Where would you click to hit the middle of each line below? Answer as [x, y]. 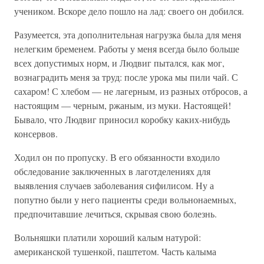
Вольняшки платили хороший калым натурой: [108, 237]
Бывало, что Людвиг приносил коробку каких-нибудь [122, 119]
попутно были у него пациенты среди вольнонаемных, [125, 199]
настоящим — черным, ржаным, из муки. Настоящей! [123, 105]
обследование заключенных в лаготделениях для [112, 171]
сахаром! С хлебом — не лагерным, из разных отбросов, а [131, 91]
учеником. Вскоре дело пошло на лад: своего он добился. [129, 11]
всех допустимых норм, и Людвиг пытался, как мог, [119, 63]
